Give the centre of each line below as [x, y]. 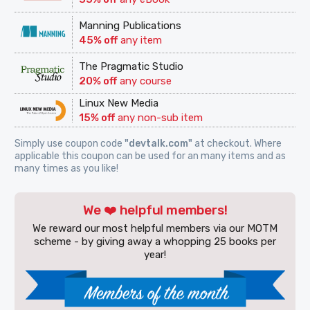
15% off [97, 118]
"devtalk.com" [159, 144]
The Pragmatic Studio [131, 66]
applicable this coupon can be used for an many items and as [151, 156]
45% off [99, 40]
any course [145, 81]
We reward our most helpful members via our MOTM [155, 229]
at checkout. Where [237, 144]
